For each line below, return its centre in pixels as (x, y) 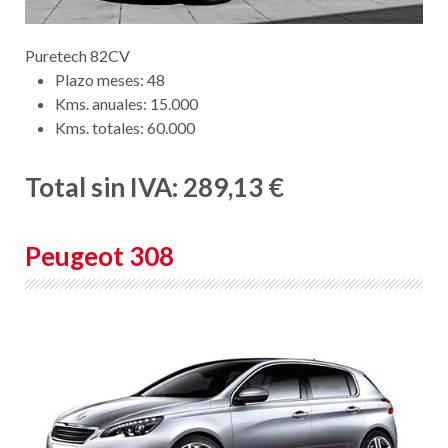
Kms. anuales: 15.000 (126, 103)
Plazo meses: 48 (110, 79)
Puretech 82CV (77, 55)
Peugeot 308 (99, 255)
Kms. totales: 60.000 (125, 127)
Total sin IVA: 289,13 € (154, 186)
